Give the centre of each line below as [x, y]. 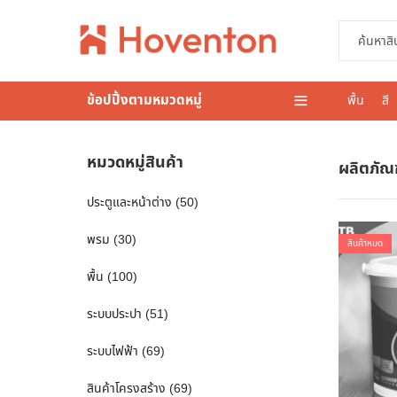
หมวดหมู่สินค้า [135, 163]
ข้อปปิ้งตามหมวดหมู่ [144, 101]
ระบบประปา [114, 314]
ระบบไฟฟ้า [113, 351]
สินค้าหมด [365, 244]
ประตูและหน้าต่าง [129, 202]
